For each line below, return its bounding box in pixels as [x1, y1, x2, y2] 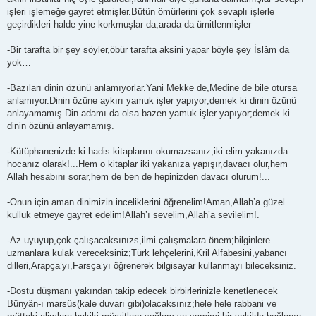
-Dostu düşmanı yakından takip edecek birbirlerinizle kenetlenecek [7, 285, 278, 296]
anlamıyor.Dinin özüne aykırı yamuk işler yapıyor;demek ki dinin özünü [7, 95, 296, 106]
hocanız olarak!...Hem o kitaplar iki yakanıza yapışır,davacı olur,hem [7, 158, 288, 169]
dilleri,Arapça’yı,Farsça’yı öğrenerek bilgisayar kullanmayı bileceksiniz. [7, 260, 296, 271]
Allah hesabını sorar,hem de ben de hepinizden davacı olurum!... [7, 171, 270, 182]
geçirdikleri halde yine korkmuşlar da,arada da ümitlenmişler [7, 18, 251, 30]
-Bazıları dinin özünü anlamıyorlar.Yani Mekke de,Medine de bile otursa [7, 82, 297, 93]
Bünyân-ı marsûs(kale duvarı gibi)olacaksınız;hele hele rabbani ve [7, 298, 276, 309]
